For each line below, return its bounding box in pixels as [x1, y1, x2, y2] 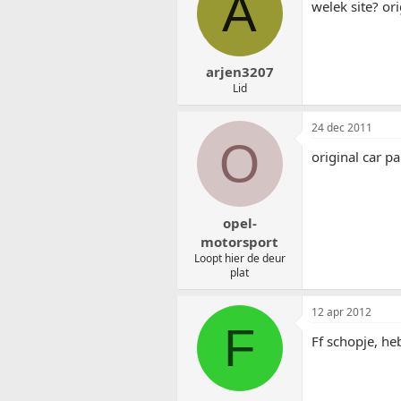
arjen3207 [205, 63, 274, 81]
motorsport [200, 232, 278, 251]
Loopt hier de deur [193, 250, 286, 266]
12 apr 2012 [311, 303, 371, 320]
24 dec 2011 [311, 120, 372, 136]
